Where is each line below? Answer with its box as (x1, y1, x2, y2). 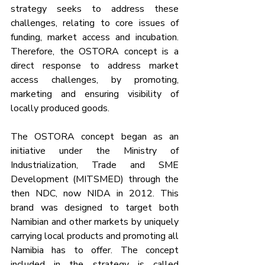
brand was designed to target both (11, 201, 179, 214)
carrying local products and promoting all (11, 229, 179, 243)
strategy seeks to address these (11, 2, 179, 15)
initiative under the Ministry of (11, 144, 179, 157)
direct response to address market (11, 59, 179, 72)
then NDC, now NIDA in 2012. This (11, 186, 179, 200)
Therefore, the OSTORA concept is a (11, 44, 179, 58)
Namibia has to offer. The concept (11, 243, 179, 257)
